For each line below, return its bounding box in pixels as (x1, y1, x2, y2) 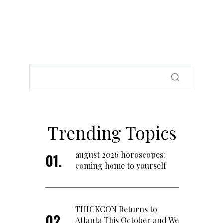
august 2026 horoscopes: (75, 149, 165, 160)
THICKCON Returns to (75, 203, 157, 214)
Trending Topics (48, 120, 177, 144)
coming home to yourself (75, 160, 166, 171)
